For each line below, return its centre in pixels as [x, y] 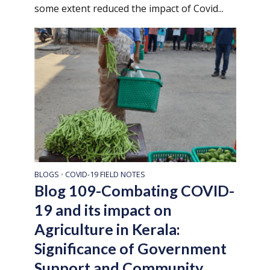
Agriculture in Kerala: [107, 229]
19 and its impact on [103, 209]
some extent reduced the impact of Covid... [129, 8]
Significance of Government [130, 248]
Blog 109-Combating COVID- [134, 190]
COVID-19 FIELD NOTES [105, 174]
